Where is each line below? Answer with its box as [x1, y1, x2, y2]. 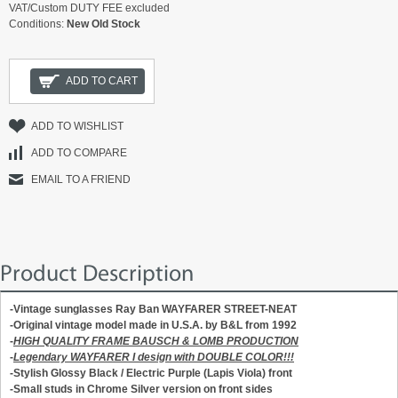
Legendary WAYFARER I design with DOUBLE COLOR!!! [13, 351, 294, 364]
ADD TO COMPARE [31, 147, 127, 160]
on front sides [203, 383, 273, 396]
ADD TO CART [66, 75, 138, 88]
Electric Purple [126, 367, 203, 380]
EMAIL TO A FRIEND [31, 173, 131, 187]
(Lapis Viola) [203, 367, 268, 380]
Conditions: [9, 18, 67, 31]
